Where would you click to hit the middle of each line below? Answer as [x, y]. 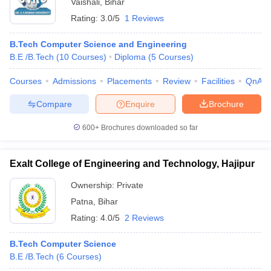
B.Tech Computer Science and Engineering [98, 44]
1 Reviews [144, 18]
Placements [129, 81]
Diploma [130, 57]
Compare [54, 104]
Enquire [140, 104]
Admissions [74, 81]
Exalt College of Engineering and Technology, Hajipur [132, 164]
